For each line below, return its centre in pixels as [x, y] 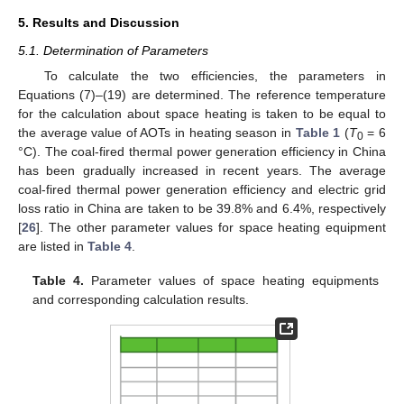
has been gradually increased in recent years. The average [202, 170]
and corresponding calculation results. [141, 299]
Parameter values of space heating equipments [231, 280]
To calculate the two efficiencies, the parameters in [215, 75]
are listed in [53, 246]
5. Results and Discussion [99, 23]
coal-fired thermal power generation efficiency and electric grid [202, 189]
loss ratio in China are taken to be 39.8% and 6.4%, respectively [202, 208]
